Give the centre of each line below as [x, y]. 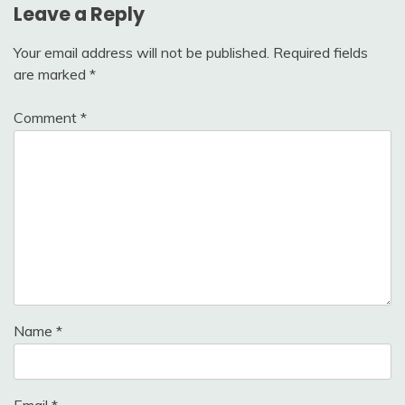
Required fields [320, 53]
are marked [52, 75]
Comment [47, 118]
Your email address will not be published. [141, 53]
